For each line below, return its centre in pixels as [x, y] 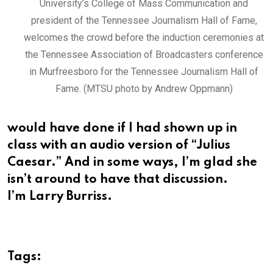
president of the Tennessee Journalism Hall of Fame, [144, 20]
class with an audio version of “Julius [119, 145]
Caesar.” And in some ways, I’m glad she [132, 162]
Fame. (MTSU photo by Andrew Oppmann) [144, 88]
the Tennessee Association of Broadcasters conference [144, 54]
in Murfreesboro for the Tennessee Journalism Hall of [144, 71]
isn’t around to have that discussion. [118, 179]
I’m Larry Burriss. [60, 197]
